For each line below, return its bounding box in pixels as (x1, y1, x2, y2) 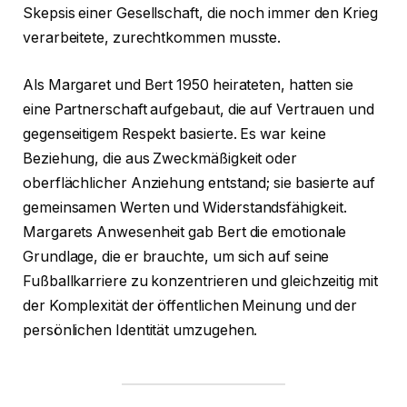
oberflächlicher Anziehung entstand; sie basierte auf (23, 174, 375, 192)
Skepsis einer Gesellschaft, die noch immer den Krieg (23, 5, 378, 23)
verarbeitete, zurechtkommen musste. (23, 29, 282, 47)
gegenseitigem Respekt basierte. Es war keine (23, 124, 326, 143)
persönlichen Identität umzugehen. (23, 321, 258, 339)
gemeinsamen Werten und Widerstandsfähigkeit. (23, 198, 347, 216)
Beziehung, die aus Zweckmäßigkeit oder (23, 149, 297, 167)
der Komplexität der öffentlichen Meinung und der (23, 296, 358, 314)
